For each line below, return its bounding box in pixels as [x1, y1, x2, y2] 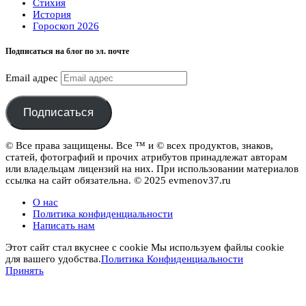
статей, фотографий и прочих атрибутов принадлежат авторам [5, 152, 288, 163]
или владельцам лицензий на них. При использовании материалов [5, 163, 298, 175]
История [33, 8, 71, 20]
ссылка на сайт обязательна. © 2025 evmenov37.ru [5, 175, 231, 186]
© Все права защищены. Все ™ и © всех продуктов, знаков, [5, 140, 273, 152]
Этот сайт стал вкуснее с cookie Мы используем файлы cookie [5, 242, 284, 253]
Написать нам [33, 220, 95, 232]
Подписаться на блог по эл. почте [5, 46, 129, 56]
